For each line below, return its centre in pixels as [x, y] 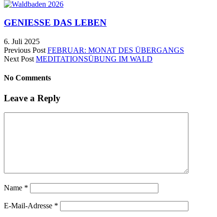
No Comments [27, 78]
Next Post [19, 59]
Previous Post [25, 50]
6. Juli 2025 [22, 41]
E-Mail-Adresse [29, 206]
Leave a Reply [32, 98]
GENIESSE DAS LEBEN [55, 23]
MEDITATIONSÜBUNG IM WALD [94, 59]
